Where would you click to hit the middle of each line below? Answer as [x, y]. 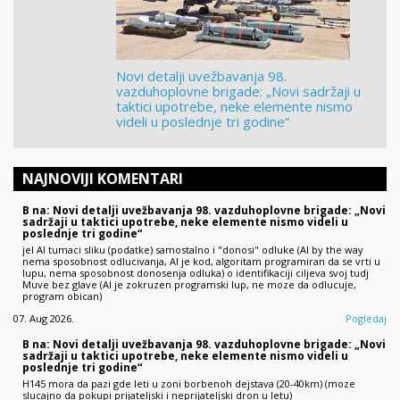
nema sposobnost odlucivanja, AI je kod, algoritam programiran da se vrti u [201, 261]
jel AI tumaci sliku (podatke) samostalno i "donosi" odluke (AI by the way [193, 249]
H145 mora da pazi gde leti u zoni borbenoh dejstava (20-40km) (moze [189, 383]
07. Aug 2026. [44, 318]
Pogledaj [366, 318]
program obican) [62, 296]
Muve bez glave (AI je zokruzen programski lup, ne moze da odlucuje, [189, 284]
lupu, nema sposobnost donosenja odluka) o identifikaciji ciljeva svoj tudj [196, 272]
